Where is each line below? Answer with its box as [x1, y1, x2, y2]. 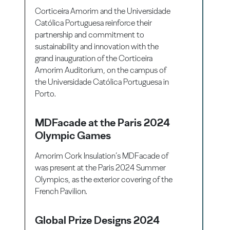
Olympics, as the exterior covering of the [35, 174, 173, 184]
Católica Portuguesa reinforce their [35, 17, 152, 28]
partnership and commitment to [35, 29, 145, 40]
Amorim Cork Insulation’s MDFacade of [35, 150, 170, 161]
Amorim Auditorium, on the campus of [35, 65, 167, 75]
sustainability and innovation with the [35, 41, 159, 51]
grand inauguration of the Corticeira [35, 53, 153, 63]
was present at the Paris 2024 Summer [35, 162, 166, 172]
